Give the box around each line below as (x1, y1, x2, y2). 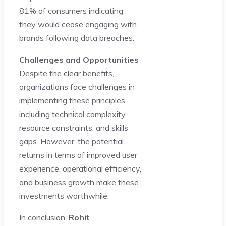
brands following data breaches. (19, 32, 134, 43)
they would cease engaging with (19, 19, 137, 29)
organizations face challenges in (19, 81, 135, 92)
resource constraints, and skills (19, 122, 128, 133)
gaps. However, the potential (19, 136, 124, 146)
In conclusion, (19, 212, 69, 222)
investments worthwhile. (19, 190, 109, 201)
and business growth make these (19, 177, 139, 187)
